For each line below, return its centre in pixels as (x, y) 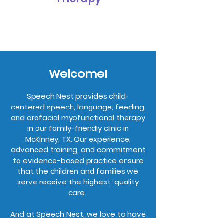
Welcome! (78, 74)
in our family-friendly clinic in (78, 128)
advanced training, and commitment (78, 150)
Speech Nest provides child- (78, 96)
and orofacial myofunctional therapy (78, 118)
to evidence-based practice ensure (78, 160)
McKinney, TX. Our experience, (78, 139)
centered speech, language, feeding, (78, 107)
